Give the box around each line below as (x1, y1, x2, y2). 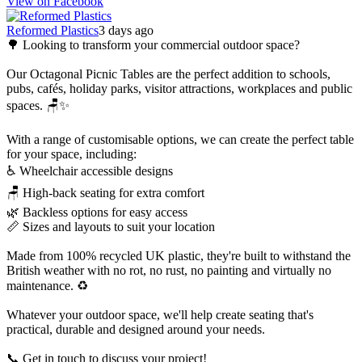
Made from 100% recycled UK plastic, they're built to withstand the (6, 249, 351, 263)
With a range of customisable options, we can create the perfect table (6, 133, 354, 147)
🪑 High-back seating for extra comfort (6, 186, 204, 200)
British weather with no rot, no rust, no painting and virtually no (6, 263, 331, 278)
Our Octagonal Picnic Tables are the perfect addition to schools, (6, 67, 330, 82)
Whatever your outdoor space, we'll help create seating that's (6, 308, 314, 322)
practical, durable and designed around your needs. (6, 322, 265, 337)
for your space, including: (6, 147, 137, 162)
